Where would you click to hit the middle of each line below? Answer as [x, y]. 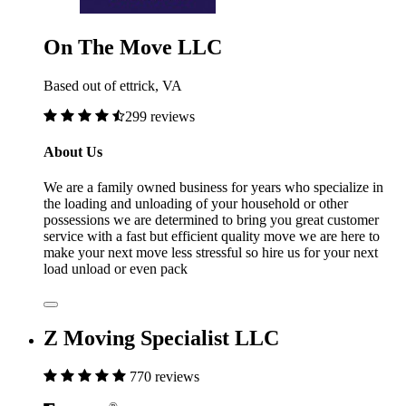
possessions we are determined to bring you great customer [211, 220]
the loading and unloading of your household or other [196, 204]
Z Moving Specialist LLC [161, 338]
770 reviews [164, 376]
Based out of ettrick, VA [113, 85]
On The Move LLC [133, 47]
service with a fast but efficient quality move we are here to [212, 237]
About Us [73, 151]
